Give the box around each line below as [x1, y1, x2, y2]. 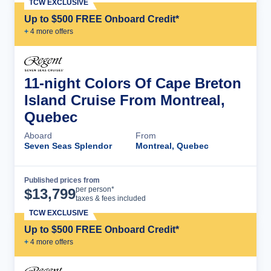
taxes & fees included [76, 194, 146, 203]
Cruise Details [171, 184, 235, 195]
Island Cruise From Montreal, [24, 91, 225, 108]
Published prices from [24, 175, 100, 184]
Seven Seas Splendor [24, 140, 112, 151]
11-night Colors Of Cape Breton [24, 74, 241, 91]
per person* [76, 184, 114, 194]
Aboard [24, 130, 52, 140]
